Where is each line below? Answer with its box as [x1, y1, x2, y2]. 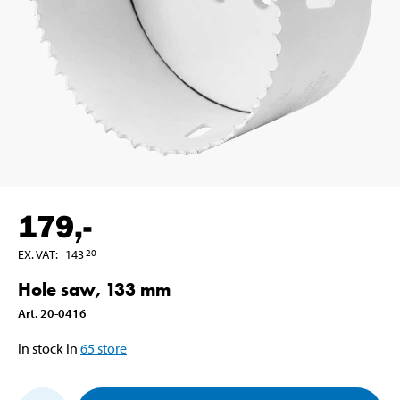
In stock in [18, 338, 78, 357]
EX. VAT [18, 246, 55, 262]
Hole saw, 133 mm [18, 277, 171, 301]
